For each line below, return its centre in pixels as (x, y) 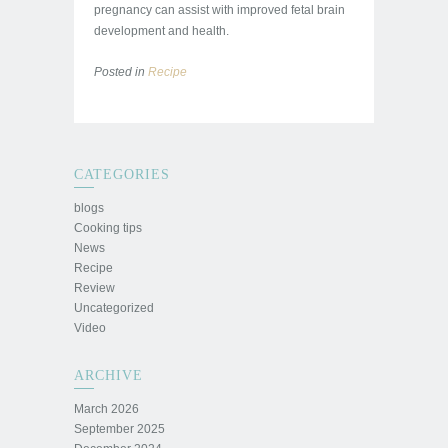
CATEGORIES (122, 174)
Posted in (121, 72)
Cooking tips (108, 228)
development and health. (161, 31)
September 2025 (119, 429)
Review (94, 288)
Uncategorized (114, 308)
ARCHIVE (108, 375)
